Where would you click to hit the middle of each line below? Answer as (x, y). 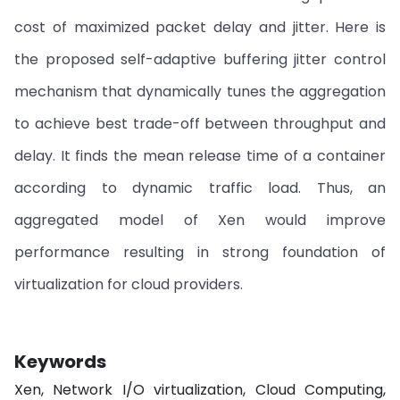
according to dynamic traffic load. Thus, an (200, 188)
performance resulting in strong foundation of (200, 252)
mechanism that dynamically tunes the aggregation (200, 92)
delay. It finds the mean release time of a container (200, 156)
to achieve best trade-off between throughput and (200, 124)
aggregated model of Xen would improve (200, 220)
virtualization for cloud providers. (129, 284)
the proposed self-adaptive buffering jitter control (200, 59)
